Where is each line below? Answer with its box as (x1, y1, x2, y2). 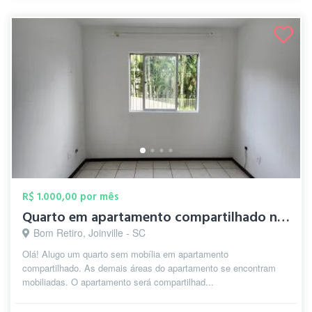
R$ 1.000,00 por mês (22, 189, 119, 204)
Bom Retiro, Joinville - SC (33, 226, 146, 240)
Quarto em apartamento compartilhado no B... (277, 208, 290, 227)
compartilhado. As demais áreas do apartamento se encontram (22, 261, 276, 274)
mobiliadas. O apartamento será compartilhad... (22, 275, 214, 288)
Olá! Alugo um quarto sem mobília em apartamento (22, 247, 228, 260)
